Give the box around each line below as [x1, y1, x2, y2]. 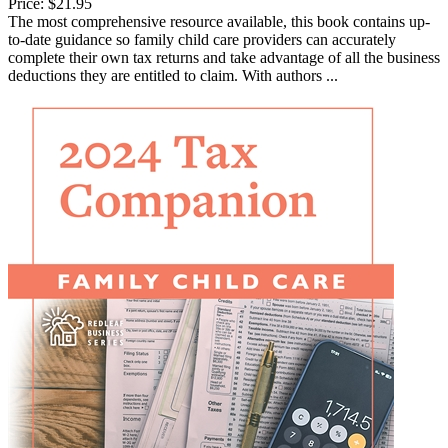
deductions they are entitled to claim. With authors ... [8, 66, 338, 84]
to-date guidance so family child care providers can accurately [8, 30, 396, 48]
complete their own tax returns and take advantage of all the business [8, 48, 440, 66]
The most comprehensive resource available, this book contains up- [8, 12, 430, 30]
